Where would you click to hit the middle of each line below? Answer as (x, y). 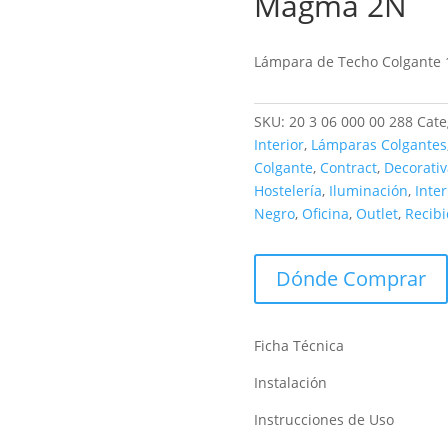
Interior (278, 144)
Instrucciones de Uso (323, 419)
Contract (348, 167)
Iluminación (368, 190)
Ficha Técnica (298, 345)
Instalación (290, 382)
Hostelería (287, 190)
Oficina (325, 213)
